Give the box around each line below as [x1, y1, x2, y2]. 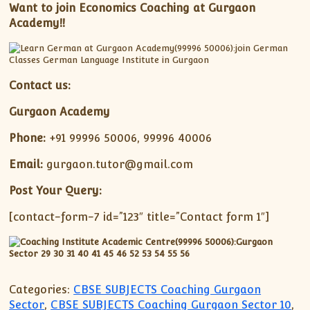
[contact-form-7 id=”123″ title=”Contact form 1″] [9, 210, 270, 224]
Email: [9, 158, 44, 172]
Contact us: [9, 79, 71, 93]
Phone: [9, 131, 46, 145]
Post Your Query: [9, 184, 102, 198]
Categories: [9, 282, 71, 296]
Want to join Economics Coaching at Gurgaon [9, 1, 256, 15]
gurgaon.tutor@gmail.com [43, 158, 194, 172]
